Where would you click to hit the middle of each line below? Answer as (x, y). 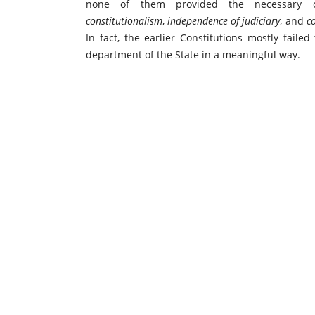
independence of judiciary (224, 20)
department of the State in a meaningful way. (193, 54)
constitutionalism (124, 20)
